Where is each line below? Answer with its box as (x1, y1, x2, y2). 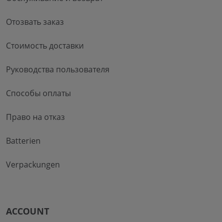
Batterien (6, 135, 41, 146)
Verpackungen (6, 159, 60, 170)
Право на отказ (6, 111, 65, 122)
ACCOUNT (6, 205, 49, 217)
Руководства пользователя (6, 63, 110, 75)
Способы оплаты (6, 87, 71, 99)
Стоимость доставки (6, 40, 84, 51)
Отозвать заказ (6, 16, 64, 27)
